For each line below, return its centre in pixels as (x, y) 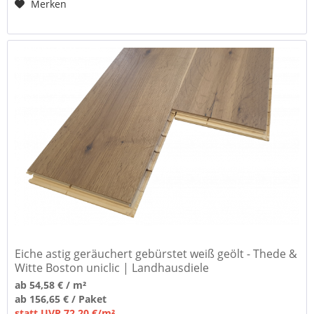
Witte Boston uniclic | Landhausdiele (112, 268)
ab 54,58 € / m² (51, 285)
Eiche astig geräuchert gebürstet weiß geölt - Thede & (156, 254)
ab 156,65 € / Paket (61, 299)
